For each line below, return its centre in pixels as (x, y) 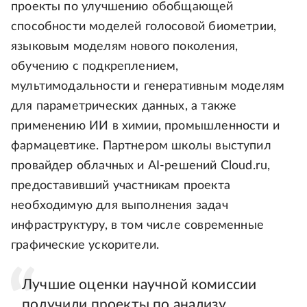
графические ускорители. (85, 246)
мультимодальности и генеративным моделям (148, 87)
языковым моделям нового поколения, (125, 47)
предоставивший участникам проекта (121, 186)
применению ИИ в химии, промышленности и (146, 126)
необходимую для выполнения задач (120, 206)
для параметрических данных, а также (124, 107)
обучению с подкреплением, (95, 67)
